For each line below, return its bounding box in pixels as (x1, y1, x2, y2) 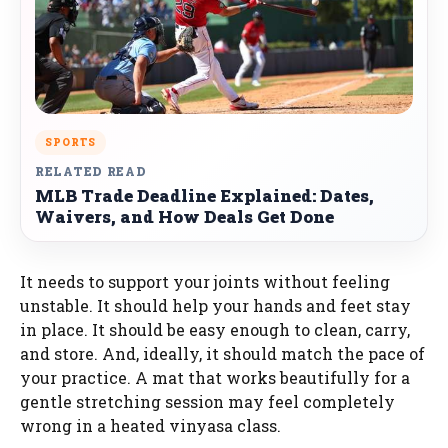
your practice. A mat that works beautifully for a (20, 366, 410, 388)
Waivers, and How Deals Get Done (35, 204, 334, 228)
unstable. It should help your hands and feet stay (20, 294, 411, 316)
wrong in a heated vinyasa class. (20, 414, 281, 436)
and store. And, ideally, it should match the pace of (20, 342, 425, 364)
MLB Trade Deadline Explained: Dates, (35, 183, 374, 207)
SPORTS (45, 135, 96, 149)
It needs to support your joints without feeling (20, 270, 390, 292)
